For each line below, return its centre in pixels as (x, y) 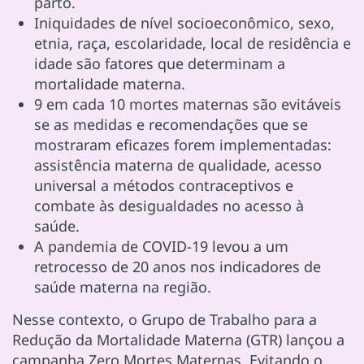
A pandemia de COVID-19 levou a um (161, 246)
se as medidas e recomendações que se (171, 124)
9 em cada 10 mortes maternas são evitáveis (188, 104)
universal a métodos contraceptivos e (164, 185)
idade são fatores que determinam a (160, 63)
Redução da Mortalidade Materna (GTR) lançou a (178, 339)
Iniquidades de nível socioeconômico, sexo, (184, 22)
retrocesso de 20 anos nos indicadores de (178, 266)
